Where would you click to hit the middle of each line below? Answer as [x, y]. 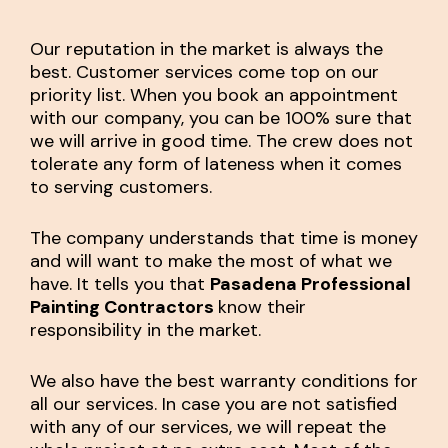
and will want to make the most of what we [211, 260]
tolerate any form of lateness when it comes [216, 163]
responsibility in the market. [145, 329]
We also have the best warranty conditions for [224, 380]
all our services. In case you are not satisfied [213, 403]
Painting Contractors [124, 306]
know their [262, 306]
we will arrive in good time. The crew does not [221, 140]
